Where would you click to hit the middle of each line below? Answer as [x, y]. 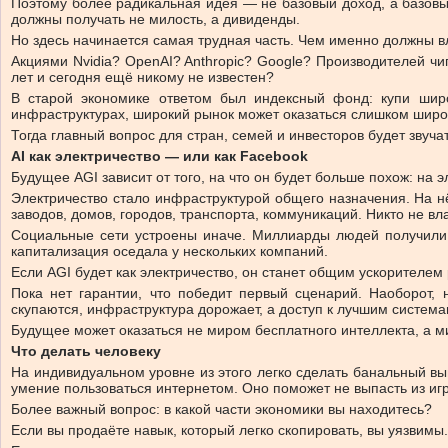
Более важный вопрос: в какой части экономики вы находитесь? [221, 408]
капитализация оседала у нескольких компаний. [169, 250]
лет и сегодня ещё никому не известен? [142, 76]
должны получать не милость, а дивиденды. [155, 18]
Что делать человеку [86, 350]
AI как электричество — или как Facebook [159, 155]
